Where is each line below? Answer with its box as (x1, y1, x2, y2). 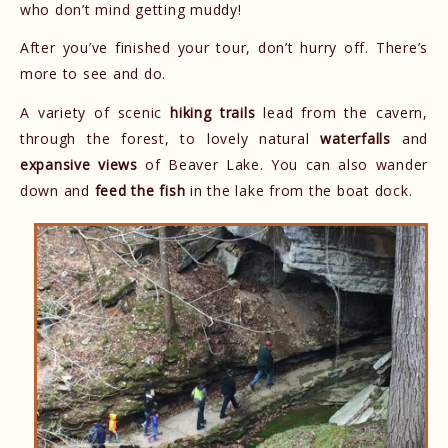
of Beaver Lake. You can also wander (137, 154, 429, 174)
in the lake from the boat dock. (185, 180, 413, 200)
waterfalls (320, 128, 391, 148)
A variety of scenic (20, 102, 171, 122)
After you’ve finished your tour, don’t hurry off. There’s (20, 38, 428, 58)
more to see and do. (20, 64, 167, 84)
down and (20, 180, 95, 200)
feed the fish (94, 180, 186, 200)
